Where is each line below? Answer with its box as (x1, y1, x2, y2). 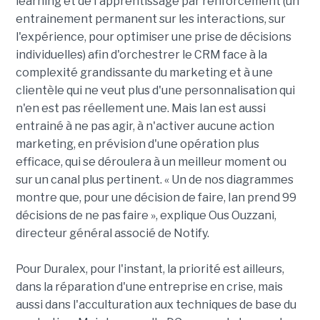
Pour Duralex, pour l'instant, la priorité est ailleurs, (15, 261, 284, 276)
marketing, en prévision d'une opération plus (15, 136, 259, 151)
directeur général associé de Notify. (15, 226, 209, 240)
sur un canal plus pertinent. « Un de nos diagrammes (15, 172, 294, 186)
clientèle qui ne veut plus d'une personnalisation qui (15, 83, 295, 97)
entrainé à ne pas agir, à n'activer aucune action (15, 119, 274, 133)
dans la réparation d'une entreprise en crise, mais (15, 279, 283, 294)
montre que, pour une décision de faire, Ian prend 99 (15, 190, 296, 204)
